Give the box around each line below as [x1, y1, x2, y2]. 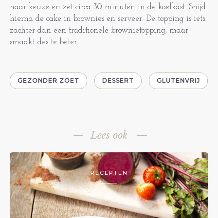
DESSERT [102, 77, 134, 84]
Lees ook [91, 129, 127, 141]
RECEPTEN [90, 169, 128, 176]
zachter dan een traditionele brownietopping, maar [10, 26, 188, 35]
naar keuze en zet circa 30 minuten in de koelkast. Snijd [10, 3, 206, 11]
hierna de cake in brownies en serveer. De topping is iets [10, 15, 205, 23]
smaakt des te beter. [10, 38, 81, 46]
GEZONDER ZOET [18, 77, 79, 84]
